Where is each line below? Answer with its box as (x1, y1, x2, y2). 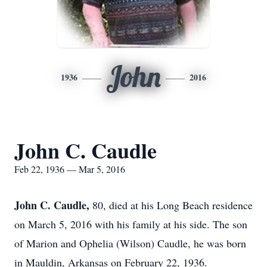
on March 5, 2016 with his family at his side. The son (14, 217, 247, 231)
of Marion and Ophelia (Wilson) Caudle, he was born (14, 236, 246, 250)
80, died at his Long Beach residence (92, 198, 253, 212)
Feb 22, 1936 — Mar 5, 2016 (14, 163, 125, 175)
